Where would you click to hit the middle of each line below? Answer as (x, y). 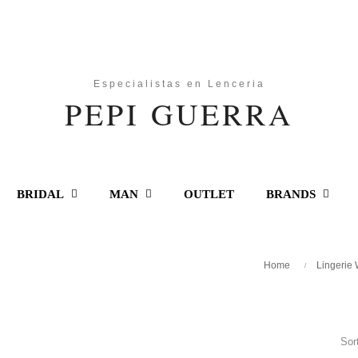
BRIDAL (40, 194)
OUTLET (209, 194)
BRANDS (290, 194)
